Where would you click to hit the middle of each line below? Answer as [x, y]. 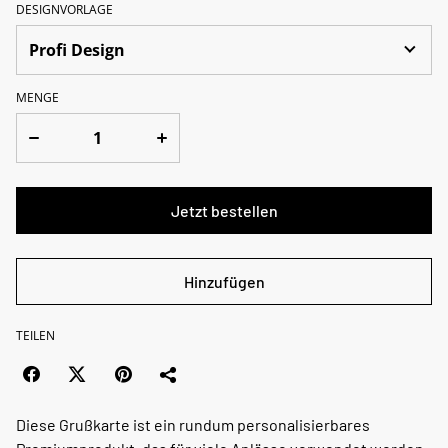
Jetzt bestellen [224, 211]
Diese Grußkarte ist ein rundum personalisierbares [193, 425]
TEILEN [35, 336]
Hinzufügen [224, 282]
